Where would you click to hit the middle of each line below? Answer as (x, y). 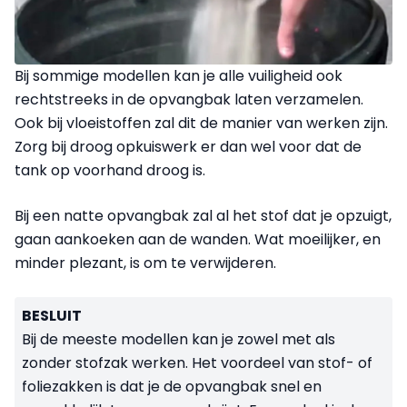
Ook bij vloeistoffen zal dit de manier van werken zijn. (201, 123)
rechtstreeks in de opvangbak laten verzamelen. (189, 99)
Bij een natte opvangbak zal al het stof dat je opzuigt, (203, 215)
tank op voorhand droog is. (110, 170)
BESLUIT (52, 315)
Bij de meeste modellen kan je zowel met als (179, 339)
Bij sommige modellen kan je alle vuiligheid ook (179, 75)
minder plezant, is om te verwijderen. (147, 263)
